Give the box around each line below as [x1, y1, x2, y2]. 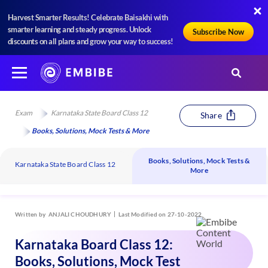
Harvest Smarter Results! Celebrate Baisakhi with [7, 13, 168, 23]
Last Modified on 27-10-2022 [118, 210, 202, 218]
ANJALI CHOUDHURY [48, 210, 112, 218]
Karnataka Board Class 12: [15, 236, 173, 252]
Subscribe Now [192, 27, 244, 37]
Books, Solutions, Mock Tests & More [32, 126, 149, 135]
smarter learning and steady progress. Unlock [7, 25, 151, 35]
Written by [15, 210, 45, 218]
